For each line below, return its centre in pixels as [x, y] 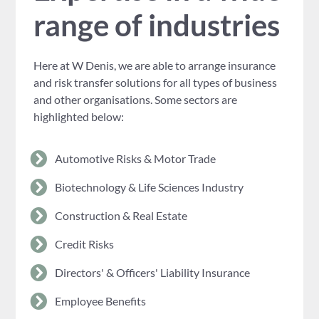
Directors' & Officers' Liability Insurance [153, 272]
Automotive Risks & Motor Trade [136, 158]
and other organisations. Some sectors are [136, 100]
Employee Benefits [101, 300]
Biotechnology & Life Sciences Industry [150, 187]
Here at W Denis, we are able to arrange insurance [155, 66]
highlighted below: [79, 117]
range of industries [157, 25]
